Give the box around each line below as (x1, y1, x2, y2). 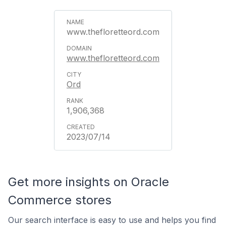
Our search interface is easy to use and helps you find (8, 215, 216, 225)
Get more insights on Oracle (8, 175, 169, 189)
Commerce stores (8, 193, 111, 207)
